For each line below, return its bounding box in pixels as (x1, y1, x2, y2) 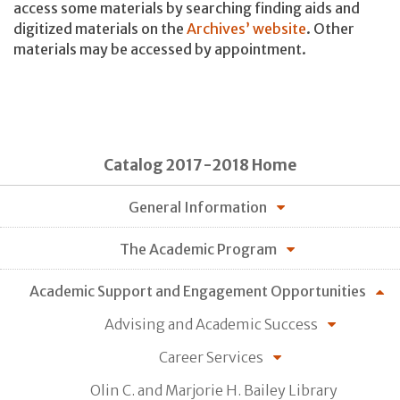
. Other (306, 19, 354, 37)
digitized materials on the (13, 19, 187, 37)
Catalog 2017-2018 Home (104, 155, 296, 176)
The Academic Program (119, 239, 277, 258)
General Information (129, 197, 267, 216)
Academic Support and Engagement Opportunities (29, 281, 366, 300)
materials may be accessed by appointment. (13, 39, 306, 58)
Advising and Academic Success (104, 314, 318, 333)
